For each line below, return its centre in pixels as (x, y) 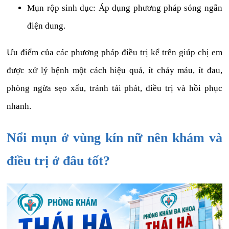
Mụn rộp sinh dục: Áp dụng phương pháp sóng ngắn (125, 8)
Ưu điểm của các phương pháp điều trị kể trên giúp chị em (114, 53)
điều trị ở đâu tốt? (59, 161)
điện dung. (47, 26)
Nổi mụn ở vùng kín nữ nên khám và (114, 138)
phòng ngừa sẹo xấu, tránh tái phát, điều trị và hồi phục (114, 88)
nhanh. (19, 106)
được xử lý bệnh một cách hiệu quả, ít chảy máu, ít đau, (114, 71)
